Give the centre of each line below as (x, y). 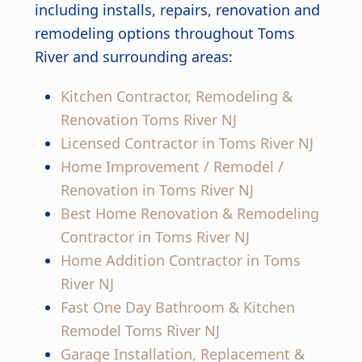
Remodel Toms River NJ (140, 331)
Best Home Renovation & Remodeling (189, 214)
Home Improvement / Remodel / (172, 167)
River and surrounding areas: (133, 57)
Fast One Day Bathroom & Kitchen (177, 307)
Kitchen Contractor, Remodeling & (176, 97)
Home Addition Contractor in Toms (180, 261)
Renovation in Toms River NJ (157, 190)
